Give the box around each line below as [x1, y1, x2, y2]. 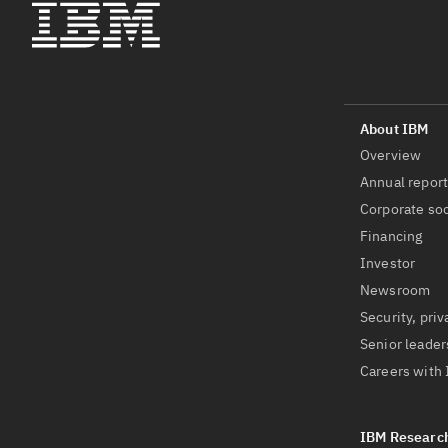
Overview [360, 146, 422, 165]
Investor [360, 254, 416, 273]
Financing [360, 227, 423, 246]
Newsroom [360, 281, 431, 300]
